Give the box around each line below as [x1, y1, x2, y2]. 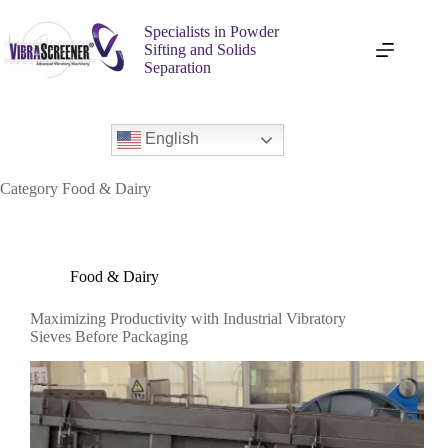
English [140, 130, 199, 148]
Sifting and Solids [144, 41, 257, 58]
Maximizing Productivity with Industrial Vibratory [30, 310, 346, 327]
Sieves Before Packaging [30, 328, 188, 345]
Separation [144, 59, 212, 76]
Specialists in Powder [144, 23, 280, 40]
